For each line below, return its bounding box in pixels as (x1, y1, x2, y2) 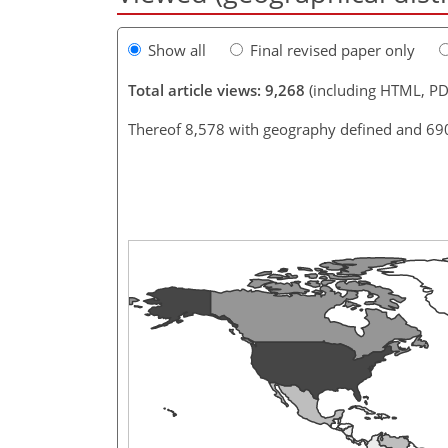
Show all (148, 39, 206, 60)
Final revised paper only (250, 39, 415, 60)
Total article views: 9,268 (128, 79, 305, 100)
